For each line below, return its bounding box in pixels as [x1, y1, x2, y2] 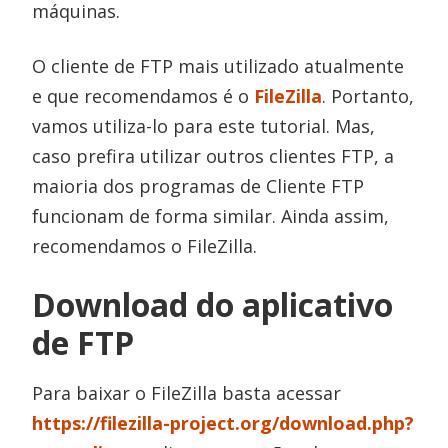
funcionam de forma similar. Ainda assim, [32, 203, 390, 228]
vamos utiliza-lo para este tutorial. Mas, [32, 113, 376, 138]
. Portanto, [322, 83, 415, 108]
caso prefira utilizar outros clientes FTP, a [32, 143, 395, 168]
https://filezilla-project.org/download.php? [32, 410, 415, 435]
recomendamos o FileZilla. [32, 233, 258, 258]
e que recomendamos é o [32, 83, 255, 108]
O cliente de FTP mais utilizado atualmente [32, 53, 405, 78]
